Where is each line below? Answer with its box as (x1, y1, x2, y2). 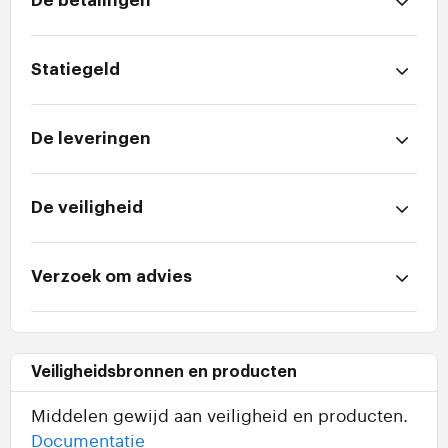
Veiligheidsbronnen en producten (31, 364, 297, 381)
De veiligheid (31, 199, 143, 217)
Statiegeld (31, 61, 120, 79)
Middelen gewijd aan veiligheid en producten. (31, 403, 408, 427)
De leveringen (31, 130, 151, 148)
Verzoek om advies (31, 268, 192, 286)
